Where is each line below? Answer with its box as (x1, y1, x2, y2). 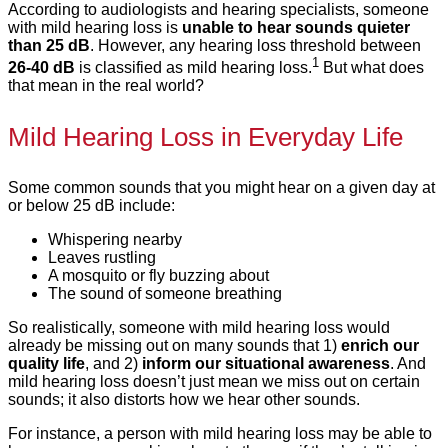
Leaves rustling (48, 248, 156, 266)
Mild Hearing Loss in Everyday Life (8, 121, 403, 152)
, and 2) (85, 354, 142, 372)
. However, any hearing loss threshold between (90, 36, 421, 54)
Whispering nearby (48, 230, 182, 248)
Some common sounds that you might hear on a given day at (8, 178, 435, 196)
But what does (319, 58, 424, 76)
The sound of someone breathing (48, 284, 282, 302)
